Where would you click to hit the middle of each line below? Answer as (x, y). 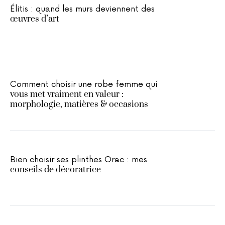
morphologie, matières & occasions (79, 105)
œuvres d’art (35, 19)
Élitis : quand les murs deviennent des (82, 9)
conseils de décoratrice (55, 170)
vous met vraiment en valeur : (67, 95)
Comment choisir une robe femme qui (84, 85)
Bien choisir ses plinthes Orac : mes (79, 160)
